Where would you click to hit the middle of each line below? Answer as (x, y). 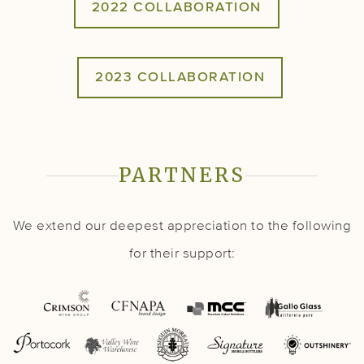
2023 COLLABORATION (180, 77)
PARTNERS (182, 175)
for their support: (182, 253)
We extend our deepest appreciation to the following (182, 226)
